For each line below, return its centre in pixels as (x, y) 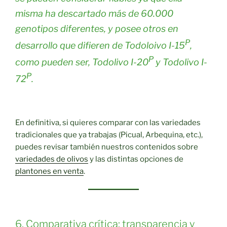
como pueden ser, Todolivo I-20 (82, 62)
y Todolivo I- (180, 62)
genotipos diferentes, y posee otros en (97, 29)
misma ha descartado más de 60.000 (94, 14)
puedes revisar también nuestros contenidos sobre (107, 147)
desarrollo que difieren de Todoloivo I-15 (100, 46)
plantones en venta (49, 171)
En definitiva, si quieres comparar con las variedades (108, 122)
